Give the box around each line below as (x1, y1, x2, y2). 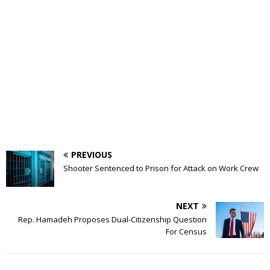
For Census (166, 225, 207, 237)
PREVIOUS (71, 148, 112, 160)
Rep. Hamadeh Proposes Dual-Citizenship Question (18, 213, 207, 225)
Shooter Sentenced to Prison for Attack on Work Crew (63, 162, 259, 174)
